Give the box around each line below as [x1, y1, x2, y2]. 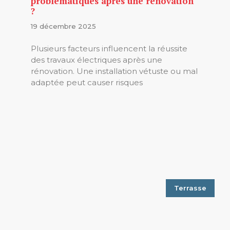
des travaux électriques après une [31, 55, 162, 65]
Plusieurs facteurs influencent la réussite [31, 44, 187, 54]
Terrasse [174, 184, 206, 193]
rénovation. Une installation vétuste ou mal [31, 66, 198, 76]
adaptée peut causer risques [31, 78, 143, 88]
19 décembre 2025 [31, 22, 96, 30]
